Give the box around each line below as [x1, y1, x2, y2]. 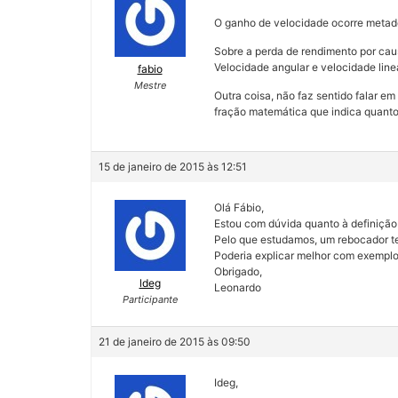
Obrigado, [214, 264, 262, 278]
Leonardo [214, 280, 261, 294]
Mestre [133, 79, 166, 92]
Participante [122, 292, 178, 306]
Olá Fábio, [214, 200, 264, 214]
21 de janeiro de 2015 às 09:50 [99, 335, 251, 349]
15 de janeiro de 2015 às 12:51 [99, 159, 247, 173]
